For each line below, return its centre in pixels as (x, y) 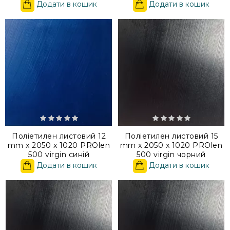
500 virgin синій (59, 154)
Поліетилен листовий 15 (171, 136)
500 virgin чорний (171, 154)
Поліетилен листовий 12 (59, 136)
